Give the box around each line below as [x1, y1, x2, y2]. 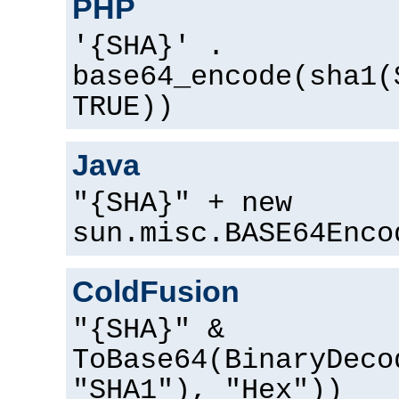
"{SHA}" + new [72, 188, 292, 221]
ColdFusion [72, 274, 240, 309]
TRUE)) [72, 92, 174, 125]
